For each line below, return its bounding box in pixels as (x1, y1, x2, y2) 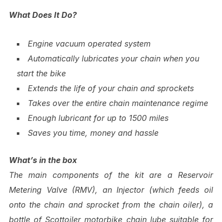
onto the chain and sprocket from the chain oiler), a (8, 199, 214, 210)
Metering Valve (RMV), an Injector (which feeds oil (8, 184, 214, 195)
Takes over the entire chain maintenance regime (27, 98, 208, 108)
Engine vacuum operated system (27, 38, 151, 49)
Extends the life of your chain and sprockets (27, 83, 194, 93)
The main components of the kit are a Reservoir (8, 169, 214, 180)
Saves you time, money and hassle (27, 127, 159, 138)
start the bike (16, 68, 66, 78)
